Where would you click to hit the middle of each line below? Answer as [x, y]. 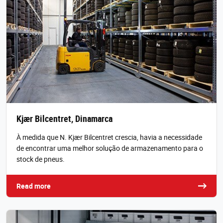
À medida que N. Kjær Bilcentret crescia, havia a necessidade [109, 137]
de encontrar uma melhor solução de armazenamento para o [110, 148]
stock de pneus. [41, 159]
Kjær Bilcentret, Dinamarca [64, 118]
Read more [34, 186]
